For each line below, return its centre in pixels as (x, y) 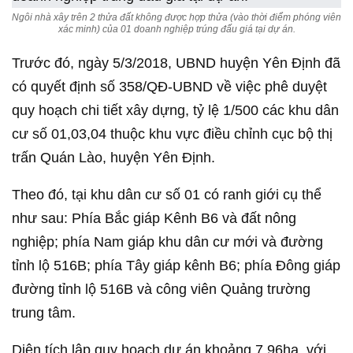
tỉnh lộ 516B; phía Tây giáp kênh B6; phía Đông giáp (176, 266)
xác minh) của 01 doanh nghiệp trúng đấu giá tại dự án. (176, 29)
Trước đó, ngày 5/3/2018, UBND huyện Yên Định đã (176, 63)
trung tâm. (44, 313)
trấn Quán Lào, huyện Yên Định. (113, 158)
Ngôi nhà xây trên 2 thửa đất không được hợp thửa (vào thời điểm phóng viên (176, 17)
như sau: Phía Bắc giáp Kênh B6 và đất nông (154, 218)
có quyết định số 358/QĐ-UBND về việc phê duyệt (169, 87)
